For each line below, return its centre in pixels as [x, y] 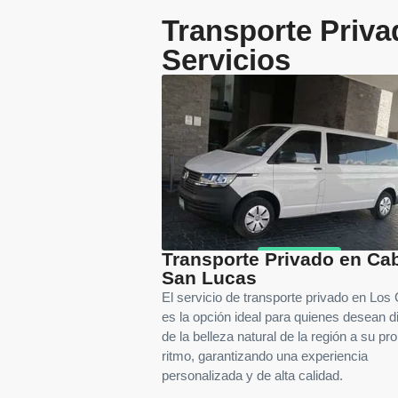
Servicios [226, 60]
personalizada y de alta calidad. [252, 376]
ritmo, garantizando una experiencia [265, 357]
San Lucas [209, 279]
